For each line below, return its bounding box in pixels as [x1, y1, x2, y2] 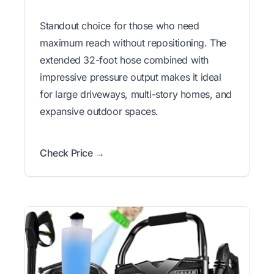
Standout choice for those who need [40, 20, 199, 32]
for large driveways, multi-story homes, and [40, 88, 232, 101]
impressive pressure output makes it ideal [40, 71, 221, 84]
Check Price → [40, 147, 105, 160]
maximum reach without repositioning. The [40, 37, 227, 50]
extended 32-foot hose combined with [40, 54, 209, 67]
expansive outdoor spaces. [40, 105, 159, 118]
